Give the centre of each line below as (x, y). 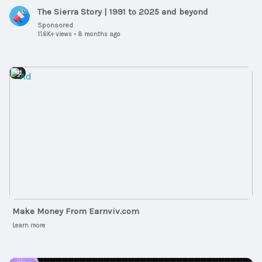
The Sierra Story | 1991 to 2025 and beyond (123, 11)
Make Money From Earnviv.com (76, 211)
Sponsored (55, 25)
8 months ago (99, 34)
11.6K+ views (55, 34)
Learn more (29, 226)
